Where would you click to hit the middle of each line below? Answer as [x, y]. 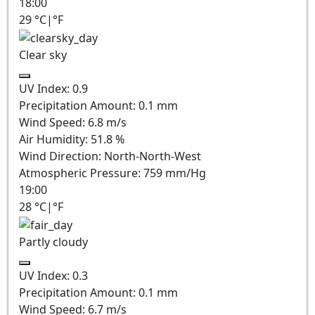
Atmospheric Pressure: [81, 173]
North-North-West [153, 156]
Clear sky [43, 54]
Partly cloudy [53, 242]
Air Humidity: [55, 139]
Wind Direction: [62, 156]
